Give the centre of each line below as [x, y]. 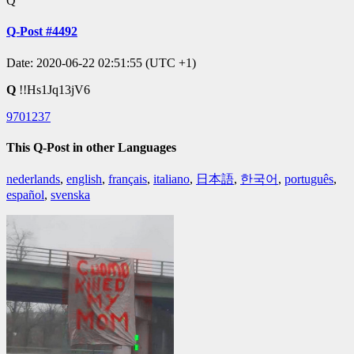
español [25, 195]
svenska [70, 195]
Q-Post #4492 [42, 32]
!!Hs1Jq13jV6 [55, 89]
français [128, 179]
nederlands [33, 179]
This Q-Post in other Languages [91, 147]
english [84, 179]
